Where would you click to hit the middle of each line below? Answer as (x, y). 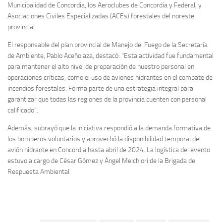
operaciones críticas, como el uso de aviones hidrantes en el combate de (110, 77)
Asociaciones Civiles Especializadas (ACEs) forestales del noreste (101, 16)
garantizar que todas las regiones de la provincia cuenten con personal (107, 99)
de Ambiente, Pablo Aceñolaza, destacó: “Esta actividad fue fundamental (111, 55)
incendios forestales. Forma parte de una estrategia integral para (100, 88)
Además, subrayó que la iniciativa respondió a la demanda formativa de (109, 128)
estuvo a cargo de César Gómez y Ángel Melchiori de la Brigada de (101, 161)
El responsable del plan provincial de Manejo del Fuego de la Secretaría (108, 45)
